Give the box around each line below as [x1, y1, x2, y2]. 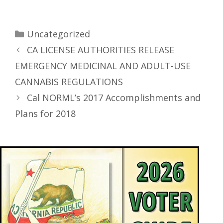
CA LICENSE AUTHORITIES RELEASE [26, 44, 174, 56]
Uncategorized [26, 28, 90, 40]
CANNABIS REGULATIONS [15, 76, 123, 88]
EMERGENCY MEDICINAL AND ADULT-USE [15, 60, 191, 72]
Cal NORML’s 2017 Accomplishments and [26, 92, 201, 104]
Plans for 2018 [15, 108, 76, 120]
